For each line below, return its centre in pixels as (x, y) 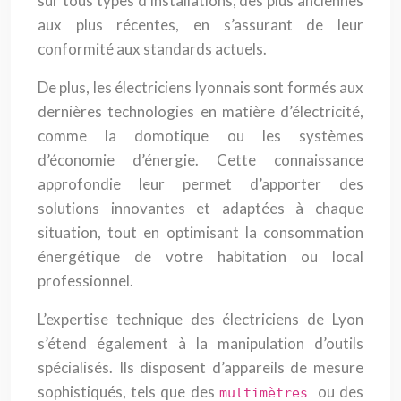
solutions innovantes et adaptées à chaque (200, 208)
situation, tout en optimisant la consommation (200, 232)
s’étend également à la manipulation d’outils (200, 343)
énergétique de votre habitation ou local (200, 256)
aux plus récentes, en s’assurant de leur (200, 25)
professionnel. (85, 281)
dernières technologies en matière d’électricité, (200, 111)
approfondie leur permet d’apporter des (200, 184)
